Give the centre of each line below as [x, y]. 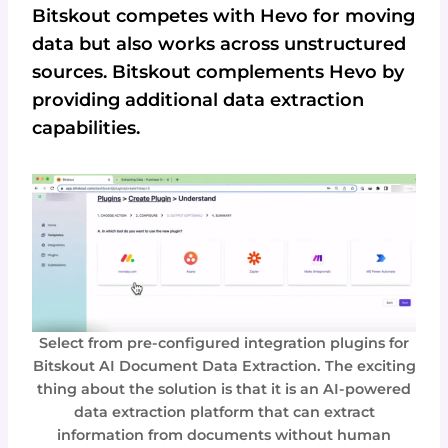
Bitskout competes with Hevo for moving [223, 16]
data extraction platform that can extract [224, 411]
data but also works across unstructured [219, 44]
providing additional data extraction [198, 100]
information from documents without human [224, 434]
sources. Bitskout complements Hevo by [218, 72]
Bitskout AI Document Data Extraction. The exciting [224, 365]
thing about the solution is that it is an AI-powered [224, 388]
